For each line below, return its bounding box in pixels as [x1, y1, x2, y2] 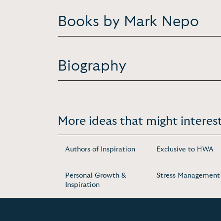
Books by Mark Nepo [58, 14, 199, 29]
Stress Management [156, 172, 220, 179]
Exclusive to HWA [156, 146, 214, 153]
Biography [58, 59, 126, 74]
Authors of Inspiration [65, 146, 135, 153]
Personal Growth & [65, 172, 126, 179]
